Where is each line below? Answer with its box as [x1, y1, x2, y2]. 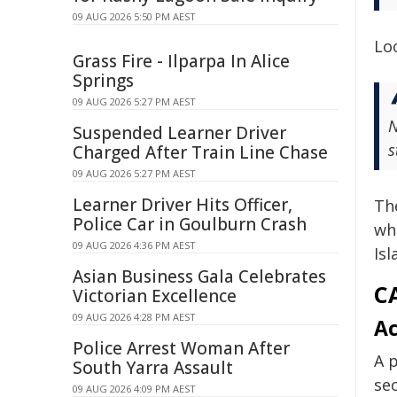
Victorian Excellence [73, 284, 237, 307]
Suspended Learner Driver [73, 121, 286, 144]
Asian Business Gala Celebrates [73, 265, 326, 288]
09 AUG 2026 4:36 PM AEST [73, 238, 196, 252]
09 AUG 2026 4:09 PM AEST [73, 382, 196, 395]
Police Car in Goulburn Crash [73, 213, 307, 236]
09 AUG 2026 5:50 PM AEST [73, 10, 196, 23]
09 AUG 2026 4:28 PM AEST [73, 310, 196, 323]
